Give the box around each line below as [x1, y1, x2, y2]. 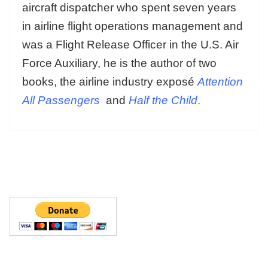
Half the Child [129, 93, 197, 106]
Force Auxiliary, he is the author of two [22, 56, 217, 69]
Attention [197, 75, 243, 88]
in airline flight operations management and [22, 19, 243, 32]
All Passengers [22, 93, 100, 106]
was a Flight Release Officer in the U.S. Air [22, 38, 239, 51]
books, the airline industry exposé [22, 75, 197, 88]
